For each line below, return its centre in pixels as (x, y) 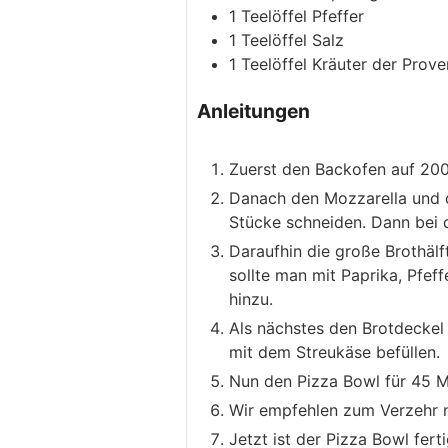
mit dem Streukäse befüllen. (334, 351)
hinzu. (251, 298)
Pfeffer (338, 16)
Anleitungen (253, 111)
